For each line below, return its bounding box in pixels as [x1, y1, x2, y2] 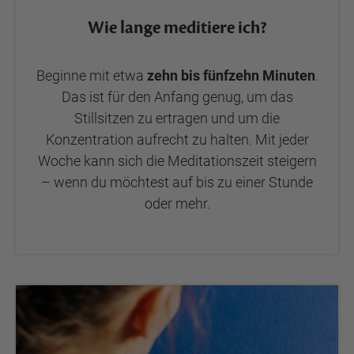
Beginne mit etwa [36, 67, 147, 84]
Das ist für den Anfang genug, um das [61, 88, 293, 105]
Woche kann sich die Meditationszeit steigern [37, 153, 317, 169]
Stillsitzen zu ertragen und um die [74, 110, 280, 126]
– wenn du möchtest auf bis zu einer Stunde [41, 174, 313, 190]
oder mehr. [144, 195, 210, 212]
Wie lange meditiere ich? [87, 17, 267, 39]
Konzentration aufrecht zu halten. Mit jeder [45, 131, 309, 148]
